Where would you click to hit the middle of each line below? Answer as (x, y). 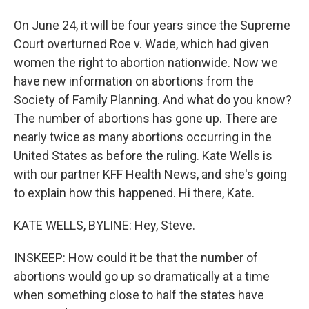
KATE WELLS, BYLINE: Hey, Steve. (104, 225)
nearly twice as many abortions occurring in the (143, 137)
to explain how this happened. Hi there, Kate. (134, 193)
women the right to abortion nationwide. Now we (146, 62)
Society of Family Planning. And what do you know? (153, 100)
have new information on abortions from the (134, 81)
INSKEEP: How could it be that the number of (136, 258)
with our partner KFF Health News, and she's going (150, 174)
